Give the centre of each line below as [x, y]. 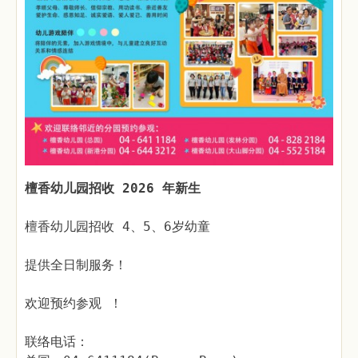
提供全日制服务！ [76, 265]
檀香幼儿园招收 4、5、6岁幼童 [117, 227]
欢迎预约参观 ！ [74, 304]
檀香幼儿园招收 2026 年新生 [113, 189]
